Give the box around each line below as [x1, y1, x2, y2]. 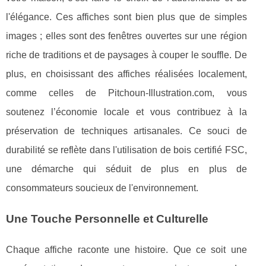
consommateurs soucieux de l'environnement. [6, 182, 198, 193]
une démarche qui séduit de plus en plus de [6, 163, 247, 174]
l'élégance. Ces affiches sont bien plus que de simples [6, 11, 247, 22]
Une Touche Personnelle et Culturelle [6, 212, 208, 225]
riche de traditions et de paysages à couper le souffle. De [6, 49, 247, 60]
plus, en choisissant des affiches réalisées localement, [6, 68, 247, 79]
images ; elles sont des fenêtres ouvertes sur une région [6, 30, 247, 41]
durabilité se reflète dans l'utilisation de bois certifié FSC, [6, 144, 247, 155]
